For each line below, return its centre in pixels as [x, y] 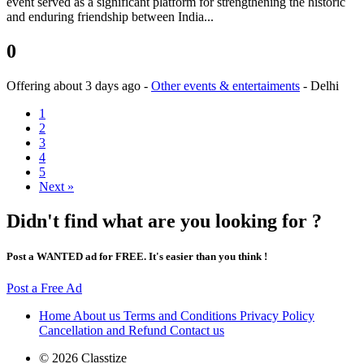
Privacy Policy [277, 316]
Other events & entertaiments [225, 85]
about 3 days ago [99, 85]
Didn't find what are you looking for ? [164, 221]
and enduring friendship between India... [110, 17]
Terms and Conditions [182, 316]
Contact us [197, 331]
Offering [30, 85]
